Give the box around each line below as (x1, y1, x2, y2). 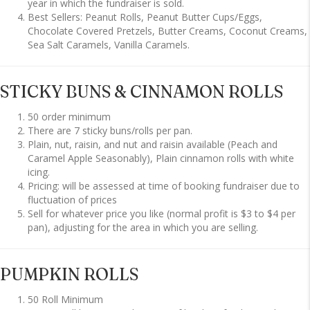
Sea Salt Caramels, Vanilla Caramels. (28, 38, 190, 52)
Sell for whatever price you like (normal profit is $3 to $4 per (28, 207, 295, 221)
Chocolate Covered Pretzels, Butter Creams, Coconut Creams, (28, 24, 307, 38)
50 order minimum (28, 110, 111, 124)
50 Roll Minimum (28, 293, 103, 307)
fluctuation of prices (28, 193, 117, 207)
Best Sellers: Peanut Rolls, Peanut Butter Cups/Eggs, (28, 10, 262, 24)
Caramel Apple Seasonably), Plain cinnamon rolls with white (28, 152, 294, 165)
